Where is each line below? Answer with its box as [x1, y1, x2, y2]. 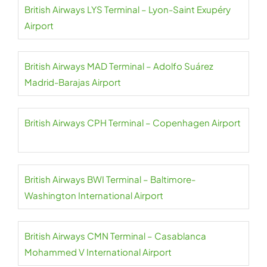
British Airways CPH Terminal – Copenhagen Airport [24, 117, 241, 128]
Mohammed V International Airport [24, 246, 172, 257]
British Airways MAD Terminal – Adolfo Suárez [24, 60, 213, 72]
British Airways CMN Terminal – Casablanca [24, 230, 206, 241]
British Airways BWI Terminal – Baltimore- [24, 173, 195, 185]
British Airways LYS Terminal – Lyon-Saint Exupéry [24, 4, 231, 15]
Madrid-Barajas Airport [24, 76, 121, 88]
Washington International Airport [24, 190, 163, 201]
